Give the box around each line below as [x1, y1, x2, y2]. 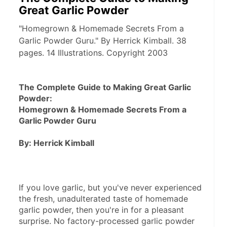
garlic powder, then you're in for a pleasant [19, 204, 184, 215]
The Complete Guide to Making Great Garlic [19, 82, 191, 92]
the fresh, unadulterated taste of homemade [19, 193, 188, 204]
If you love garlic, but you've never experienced [19, 182, 202, 193]
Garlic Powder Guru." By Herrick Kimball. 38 [19, 35, 186, 46]
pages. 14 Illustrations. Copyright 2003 [19, 47, 168, 58]
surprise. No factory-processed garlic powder [19, 215, 195, 226]
